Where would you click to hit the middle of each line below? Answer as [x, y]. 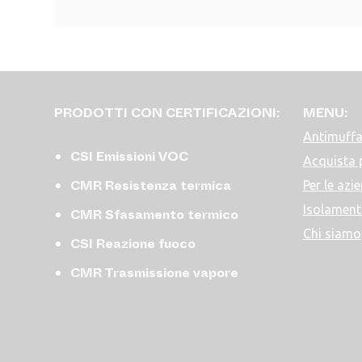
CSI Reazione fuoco [133, 243]
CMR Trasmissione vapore [155, 272]
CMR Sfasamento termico [155, 214]
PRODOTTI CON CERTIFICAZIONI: [167, 112]
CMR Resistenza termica [151, 185]
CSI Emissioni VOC [130, 156]
